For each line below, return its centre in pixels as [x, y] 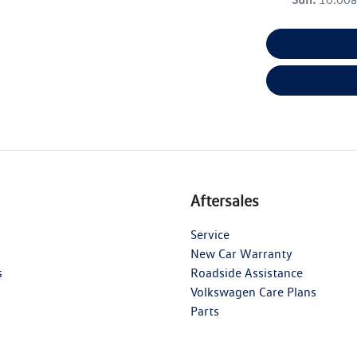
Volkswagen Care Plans [253, 292]
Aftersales [225, 200]
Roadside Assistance [247, 273]
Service [210, 234]
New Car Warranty [241, 253]
